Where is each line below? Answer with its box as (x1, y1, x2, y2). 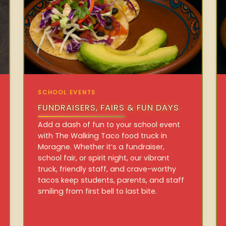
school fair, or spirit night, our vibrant (38, 152, 170, 163)
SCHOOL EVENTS (38, 88, 96, 97)
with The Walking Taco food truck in (38, 130, 167, 141)
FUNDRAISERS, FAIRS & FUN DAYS (38, 102, 179, 114)
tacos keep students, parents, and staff (38, 175, 185, 185)
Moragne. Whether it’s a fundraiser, (38, 141, 165, 152)
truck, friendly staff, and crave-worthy (38, 163, 177, 174)
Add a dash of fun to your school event (38, 119, 181, 130)
